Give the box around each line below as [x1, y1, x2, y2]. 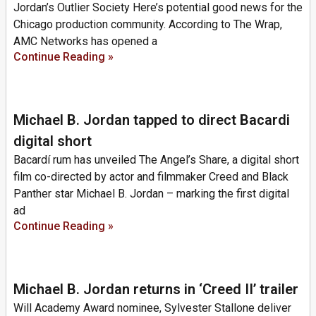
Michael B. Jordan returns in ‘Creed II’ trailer [13, 280, 298, 298]
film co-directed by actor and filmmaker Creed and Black [13, 169, 288, 183]
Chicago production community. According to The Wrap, [13, 17, 282, 31]
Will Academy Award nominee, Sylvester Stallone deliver [13, 300, 291, 315]
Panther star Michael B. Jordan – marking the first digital [13, 186, 289, 200]
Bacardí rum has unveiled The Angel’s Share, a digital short [13, 152, 299, 166]
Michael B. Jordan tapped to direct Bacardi [13, 111, 290, 128]
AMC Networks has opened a [13, 34, 157, 48]
